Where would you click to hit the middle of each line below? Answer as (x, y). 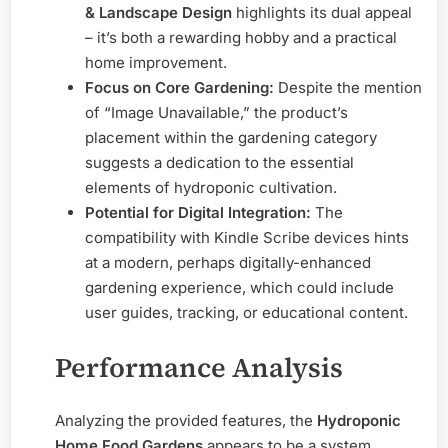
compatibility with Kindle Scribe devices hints (247, 238)
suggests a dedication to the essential (219, 163)
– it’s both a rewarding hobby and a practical (241, 38)
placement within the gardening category (231, 138)
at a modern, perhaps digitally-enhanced (228, 263)
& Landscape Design (158, 13)
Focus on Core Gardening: (179, 88)
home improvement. (156, 63)
